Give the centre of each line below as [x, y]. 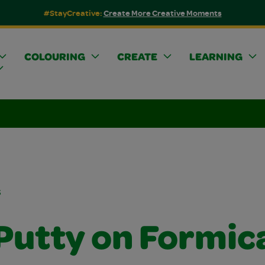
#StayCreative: [73, 13]
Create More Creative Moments [162, 13]
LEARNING [216, 58]
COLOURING [54, 58]
